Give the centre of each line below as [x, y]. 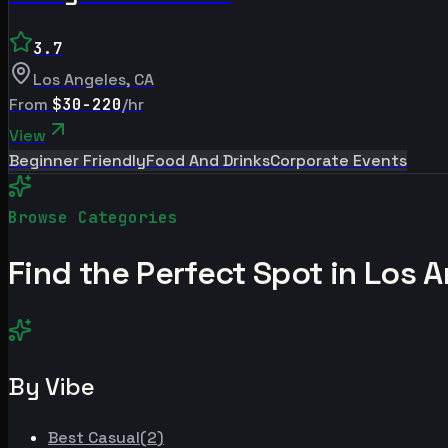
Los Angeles [79, 79]
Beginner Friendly [77, 160]
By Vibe [51, 386]
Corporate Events [338, 160]
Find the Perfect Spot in [186, 273]
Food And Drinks [208, 160]
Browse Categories [93, 217]
